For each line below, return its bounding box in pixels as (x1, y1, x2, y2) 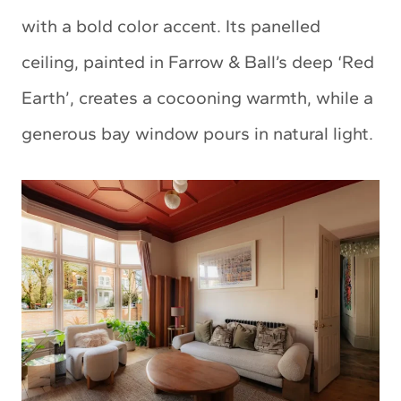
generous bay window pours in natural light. (21, 123, 373, 145)
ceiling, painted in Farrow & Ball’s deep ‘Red (21, 51, 374, 73)
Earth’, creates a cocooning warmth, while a (21, 87, 373, 109)
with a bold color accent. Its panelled (21, 15, 320, 38)
